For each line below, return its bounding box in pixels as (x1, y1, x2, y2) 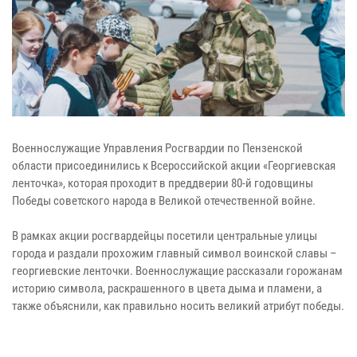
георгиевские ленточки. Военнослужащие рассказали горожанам (12, 264, 343, 279)
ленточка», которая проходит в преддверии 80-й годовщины (12, 176, 313, 191)
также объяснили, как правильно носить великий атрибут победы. (12, 299, 344, 314)
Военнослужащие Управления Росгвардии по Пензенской (12, 141, 303, 156)
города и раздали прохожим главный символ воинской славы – (12, 246, 337, 261)
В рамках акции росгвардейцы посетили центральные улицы (12, 229, 317, 244)
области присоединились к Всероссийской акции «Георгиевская (12, 159, 335, 174)
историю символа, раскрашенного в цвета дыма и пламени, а (12, 281, 322, 296)
